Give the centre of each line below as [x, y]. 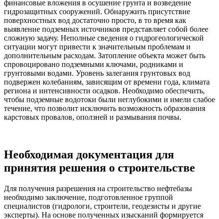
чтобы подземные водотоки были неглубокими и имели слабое [109, 100]
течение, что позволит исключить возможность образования [105, 109]
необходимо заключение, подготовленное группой [88, 197]
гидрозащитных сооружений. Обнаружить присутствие [97, 12]
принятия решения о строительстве [99, 168]
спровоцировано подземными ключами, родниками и [94, 65]
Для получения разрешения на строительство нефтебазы [98, 189]
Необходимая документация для [89, 155]
